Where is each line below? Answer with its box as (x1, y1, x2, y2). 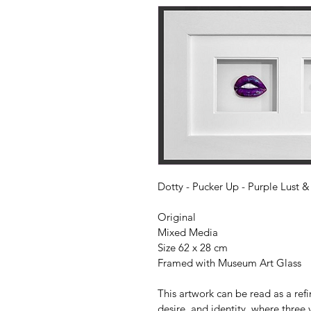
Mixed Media (158, 225, 218, 239)
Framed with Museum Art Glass (158, 255, 301, 269)
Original (158, 210, 196, 224)
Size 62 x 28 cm (158, 240, 230, 254)
